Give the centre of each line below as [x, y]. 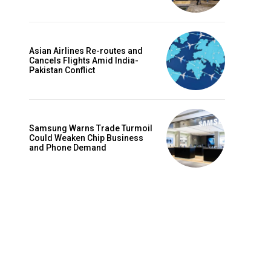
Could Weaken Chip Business [86, 138]
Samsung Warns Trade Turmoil [91, 129]
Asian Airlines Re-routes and [86, 51]
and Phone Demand [68, 148]
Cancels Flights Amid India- [84, 61]
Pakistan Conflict [62, 70]
